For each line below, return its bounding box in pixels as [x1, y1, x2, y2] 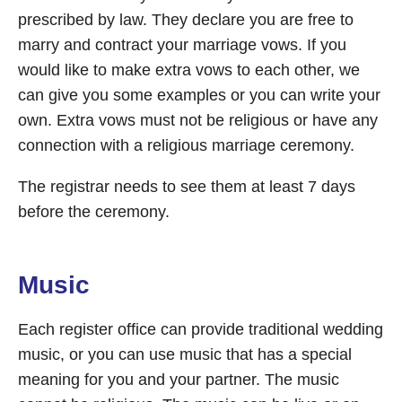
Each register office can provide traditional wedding [18, 320, 383, 338]
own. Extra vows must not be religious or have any [18, 111, 378, 129]
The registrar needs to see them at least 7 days [18, 178, 355, 196]
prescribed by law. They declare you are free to [18, 11, 354, 29]
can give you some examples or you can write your [18, 86, 380, 104]
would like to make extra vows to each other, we [18, 61, 360, 79]
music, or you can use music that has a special [18, 345, 352, 363]
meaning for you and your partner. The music [18, 371, 339, 389]
